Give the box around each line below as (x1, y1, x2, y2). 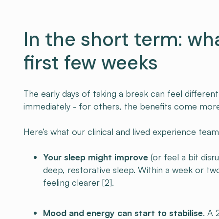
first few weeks (23, 50, 158, 75)
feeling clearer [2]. (43, 177, 114, 188)
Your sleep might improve (43, 152, 148, 162)
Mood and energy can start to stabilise (43, 207, 203, 218)
